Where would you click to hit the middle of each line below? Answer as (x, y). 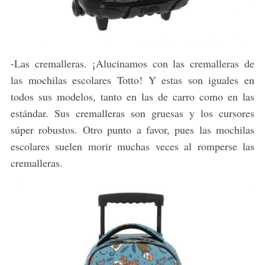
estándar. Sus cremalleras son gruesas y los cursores (132, 113)
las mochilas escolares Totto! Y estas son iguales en (132, 80)
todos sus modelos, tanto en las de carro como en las (132, 96)
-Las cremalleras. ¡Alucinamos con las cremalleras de (132, 63)
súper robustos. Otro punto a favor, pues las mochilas (132, 129)
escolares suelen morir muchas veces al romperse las (132, 146)
